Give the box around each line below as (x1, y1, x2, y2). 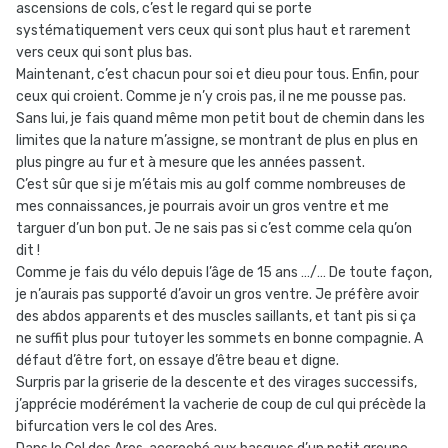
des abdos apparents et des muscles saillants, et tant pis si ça (16, 308, 416, 326)
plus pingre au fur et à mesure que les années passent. (16, 154, 365, 172)
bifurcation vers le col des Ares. (16, 418, 217, 436)
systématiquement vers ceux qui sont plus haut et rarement (16, 22, 411, 40)
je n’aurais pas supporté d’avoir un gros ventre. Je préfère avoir (16, 286, 419, 304)
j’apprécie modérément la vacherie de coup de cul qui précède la (16, 396, 426, 414)
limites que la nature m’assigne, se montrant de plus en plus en (16, 132, 418, 150)
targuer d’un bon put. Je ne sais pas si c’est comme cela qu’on (16, 220, 412, 238)
